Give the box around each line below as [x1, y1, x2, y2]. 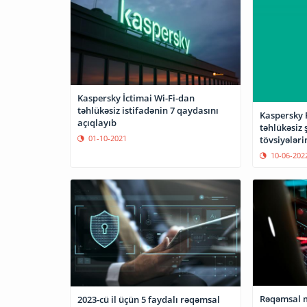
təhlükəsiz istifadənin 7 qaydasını [77, 103, 219, 116]
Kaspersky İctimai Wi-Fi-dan [77, 91, 195, 104]
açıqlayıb [77, 116, 116, 129]
